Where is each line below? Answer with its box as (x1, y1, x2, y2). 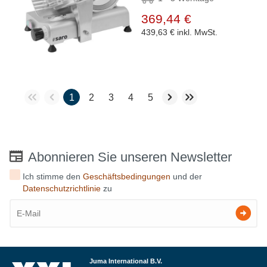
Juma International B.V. (89, 257, 162, 265)
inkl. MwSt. (177, 27, 218, 37)
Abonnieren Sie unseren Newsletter (28, 149, 232, 164)
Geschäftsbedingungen (83, 171, 171, 181)
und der (170, 171, 203, 181)
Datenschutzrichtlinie (23, 183, 101, 193)
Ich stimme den (23, 171, 83, 181)
